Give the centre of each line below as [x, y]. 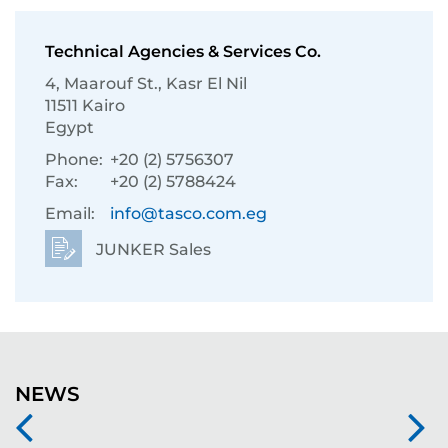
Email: [70, 213]
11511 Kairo [85, 105]
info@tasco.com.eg [188, 213]
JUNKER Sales [151, 249]
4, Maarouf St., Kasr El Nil [146, 83]
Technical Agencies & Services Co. [183, 51]
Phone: [74, 159]
